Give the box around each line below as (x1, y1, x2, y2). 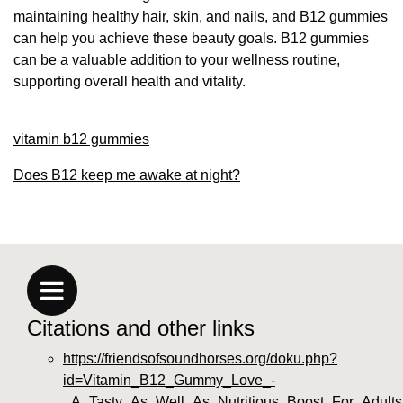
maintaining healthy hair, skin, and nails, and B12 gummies (13, 8, 388, 24)
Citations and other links (27, 315, 255, 340)
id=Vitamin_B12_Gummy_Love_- (63, 372, 275, 388)
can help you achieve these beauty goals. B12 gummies (13, 30, 369, 46)
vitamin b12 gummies (13, 130, 149, 147)
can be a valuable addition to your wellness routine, (13, 51, 340, 67)
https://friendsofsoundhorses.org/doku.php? (63, 350, 337, 366)
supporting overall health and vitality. (13, 73, 246, 89)
